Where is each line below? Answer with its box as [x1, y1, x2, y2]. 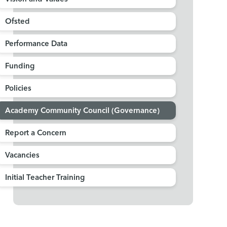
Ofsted [5, 18, 30, 26]
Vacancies [5, 152, 40, 160]
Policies [5, 85, 31, 93]
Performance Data [5, 41, 67, 48]
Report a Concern [5, 130, 66, 137]
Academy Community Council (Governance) [5, 107, 160, 115]
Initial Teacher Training [5, 174, 85, 182]
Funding [5, 63, 34, 70]
